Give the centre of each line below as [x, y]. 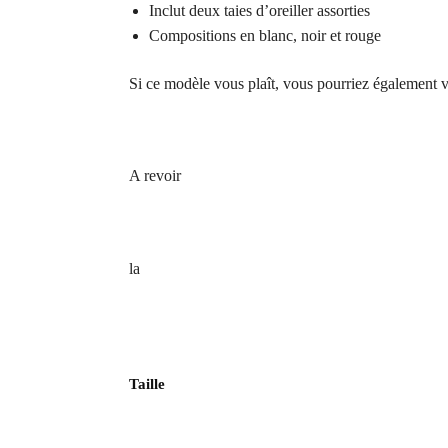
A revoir [154, 176]
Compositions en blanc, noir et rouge [264, 36]
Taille [147, 384]
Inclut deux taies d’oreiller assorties [259, 11]
